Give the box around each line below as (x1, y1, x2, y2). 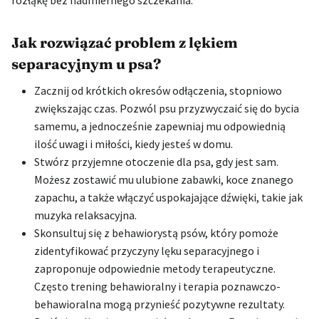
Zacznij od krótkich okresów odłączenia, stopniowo (34, 83, 282, 98)
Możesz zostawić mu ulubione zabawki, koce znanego (34, 172, 293, 187)
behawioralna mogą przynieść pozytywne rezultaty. (34, 296, 285, 311)
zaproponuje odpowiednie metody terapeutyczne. (34, 261, 276, 276)
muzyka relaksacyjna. (34, 207, 137, 222)
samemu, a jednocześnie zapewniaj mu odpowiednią (34, 118, 286, 133)
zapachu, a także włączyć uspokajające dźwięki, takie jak (34, 189, 303, 204)
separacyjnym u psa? (11, 54, 161, 73)
